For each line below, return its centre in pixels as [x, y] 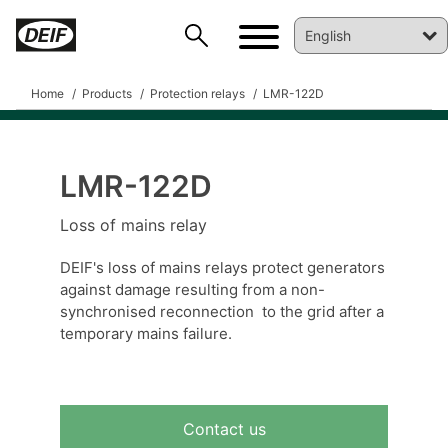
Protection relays [196, 93]
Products [105, 93]
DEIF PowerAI [87, 216]
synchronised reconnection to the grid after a [222, 311]
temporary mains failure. [146, 333]
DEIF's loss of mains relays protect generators [222, 267]
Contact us [224, 429]
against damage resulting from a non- [192, 289]
